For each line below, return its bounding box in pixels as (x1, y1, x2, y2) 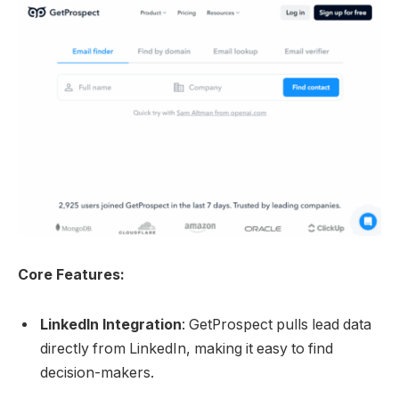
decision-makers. (40, 363, 154, 381)
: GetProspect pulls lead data (182, 315, 371, 333)
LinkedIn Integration (40, 315, 182, 333)
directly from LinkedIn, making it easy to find (40, 339, 333, 357)
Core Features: (18, 266, 125, 284)
